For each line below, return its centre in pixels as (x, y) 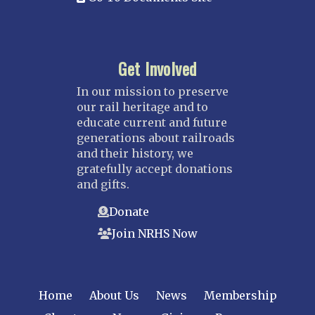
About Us (114, 296)
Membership (240, 296)
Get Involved (157, 68)
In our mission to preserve (153, 91)
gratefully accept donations (155, 168)
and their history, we (135, 153)
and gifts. (103, 184)
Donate (129, 211)
